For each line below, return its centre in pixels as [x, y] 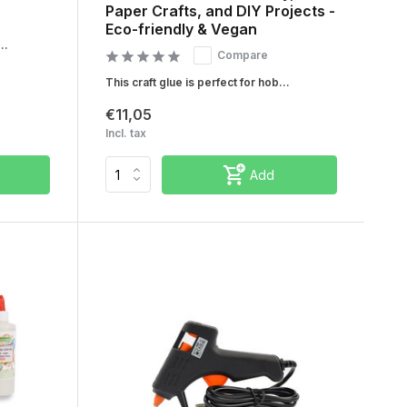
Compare [242, 55]
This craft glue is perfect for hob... [197, 82]
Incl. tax [125, 133]
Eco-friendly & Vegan [181, 29]
